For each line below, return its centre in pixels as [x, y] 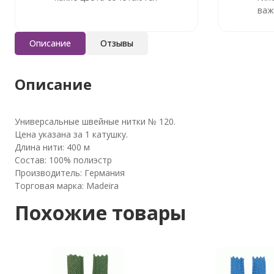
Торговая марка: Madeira [67, 185]
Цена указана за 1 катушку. [71, 134]
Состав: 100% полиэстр [63, 160]
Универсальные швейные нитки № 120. [95, 121]
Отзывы [117, 43]
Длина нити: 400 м [52, 147]
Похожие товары [101, 212]
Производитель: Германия [70, 172]
